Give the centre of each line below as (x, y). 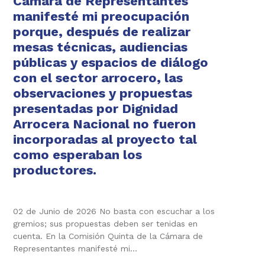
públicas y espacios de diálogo (111, 62)
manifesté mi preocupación (101, 16)
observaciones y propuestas (103, 93)
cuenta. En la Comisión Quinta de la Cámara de (108, 236)
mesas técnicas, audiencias (100, 47)
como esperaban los (77, 154)
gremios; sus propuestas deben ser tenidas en (105, 223)
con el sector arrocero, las (98, 77)
